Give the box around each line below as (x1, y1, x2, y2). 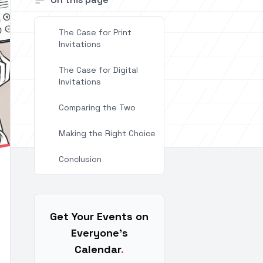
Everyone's (70, 226, 128, 240)
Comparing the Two (59, 102, 136, 113)
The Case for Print (59, 27, 131, 38)
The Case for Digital (59, 65, 138, 75)
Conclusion (59, 154, 102, 164)
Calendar (75, 242, 121, 256)
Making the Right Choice (59, 128, 156, 139)
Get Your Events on (50, 210, 149, 223)
